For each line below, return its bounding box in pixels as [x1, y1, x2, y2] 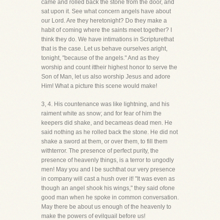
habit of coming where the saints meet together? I [41, 27, 172, 33]
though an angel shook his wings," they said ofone [41, 185, 175, 192]
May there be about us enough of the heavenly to [41, 203, 171, 210]
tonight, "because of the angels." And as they [41, 55, 159, 61]
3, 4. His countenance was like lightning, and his [41, 101, 169, 108]
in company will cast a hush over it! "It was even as [41, 175, 175, 182]
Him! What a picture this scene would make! [41, 82, 157, 89]
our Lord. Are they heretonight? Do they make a [41, 17, 167, 24]
